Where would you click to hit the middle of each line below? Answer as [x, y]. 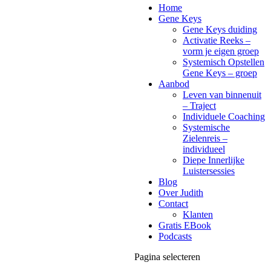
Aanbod [174, 84]
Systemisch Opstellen [224, 62]
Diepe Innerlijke [214, 160]
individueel [204, 149]
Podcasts [175, 236]
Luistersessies [209, 171]
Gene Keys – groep [220, 73]
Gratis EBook [185, 225]
